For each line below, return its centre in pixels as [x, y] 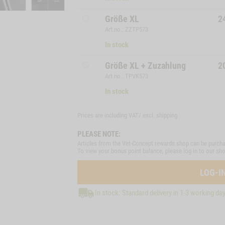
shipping [167, 115]
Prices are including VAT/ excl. [117, 115]
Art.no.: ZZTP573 [127, 29]
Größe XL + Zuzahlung [145, 66]
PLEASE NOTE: [99, 134]
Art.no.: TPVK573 [127, 76]
